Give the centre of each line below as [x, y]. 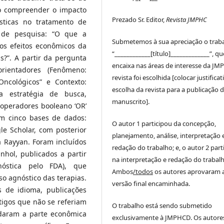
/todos [143, 171]
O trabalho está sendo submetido [162, 205]
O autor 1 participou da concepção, [164, 123]
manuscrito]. [131, 101]
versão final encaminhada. [151, 183]
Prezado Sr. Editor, [139, 19]
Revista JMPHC [187, 19]
